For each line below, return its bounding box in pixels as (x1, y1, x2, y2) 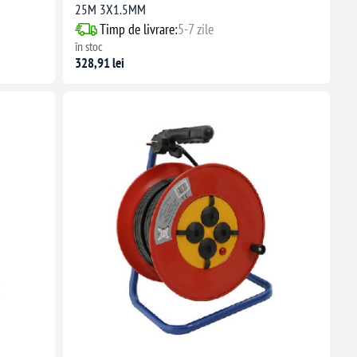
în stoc (74, 38, 103, 55)
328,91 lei (74, 54, 124, 73)
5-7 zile (177, 20, 214, 39)
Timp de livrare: (99, 20, 178, 39)
